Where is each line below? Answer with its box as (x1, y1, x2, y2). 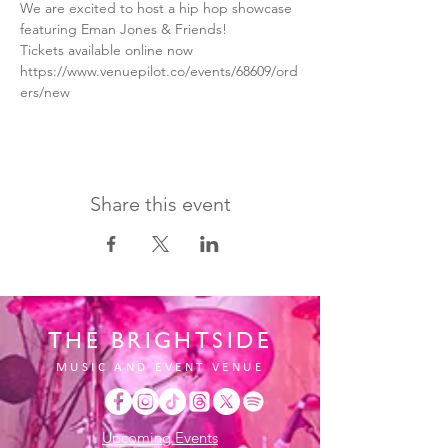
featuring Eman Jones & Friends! (20, 19, 227, 38)
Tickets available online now (20, 40, 197, 59)
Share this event (89, 191, 231, 216)
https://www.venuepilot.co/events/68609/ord (20, 61, 298, 80)
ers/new (20, 82, 70, 101)
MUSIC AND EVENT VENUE (55, 358, 265, 374)
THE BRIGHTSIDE (47, 322, 273, 356)
